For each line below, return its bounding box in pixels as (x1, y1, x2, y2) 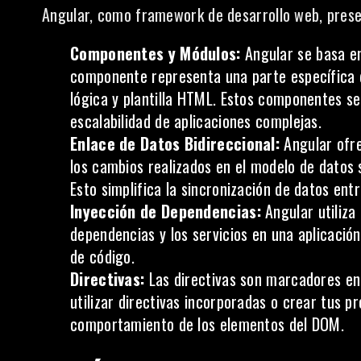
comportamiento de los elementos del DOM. (70, 312, 344, 336)
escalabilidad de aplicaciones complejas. (70, 109, 322, 133)
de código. (70, 244, 135, 268)
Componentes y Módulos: (70, 41, 241, 65)
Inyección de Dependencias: (70, 199, 261, 223)
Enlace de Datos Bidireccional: (70, 131, 280, 156)
